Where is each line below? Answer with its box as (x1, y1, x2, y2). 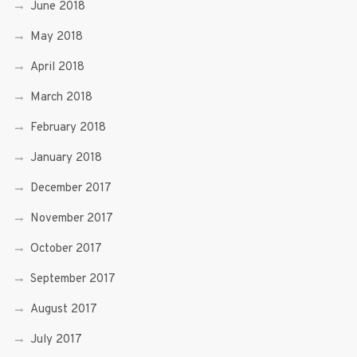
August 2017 (29, 301, 97, 317)
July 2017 (29, 331, 82, 347)
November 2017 (29, 210, 113, 226)
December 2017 (29, 180, 112, 196)
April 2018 (29, 59, 84, 75)
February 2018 (29, 120, 106, 135)
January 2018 (29, 150, 102, 166)
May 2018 (29, 29, 83, 45)
